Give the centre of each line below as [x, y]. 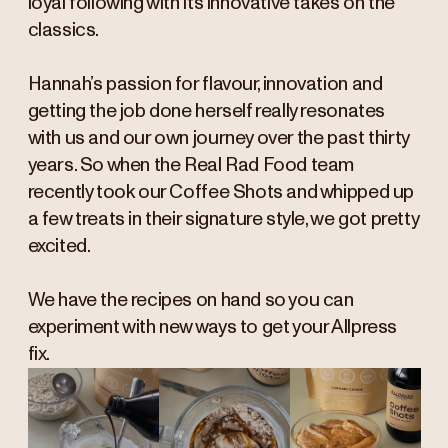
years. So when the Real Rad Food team [191, 166]
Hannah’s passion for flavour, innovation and [205, 85]
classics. [64, 31]
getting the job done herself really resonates [206, 112]
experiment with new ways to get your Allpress [212, 328]
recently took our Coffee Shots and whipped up [220, 193]
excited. [60, 247]
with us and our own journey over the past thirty [218, 139]
